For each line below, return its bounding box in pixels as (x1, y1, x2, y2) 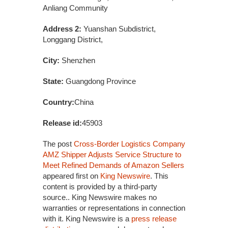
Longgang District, (43, 35, 103, 44)
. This (150, 172, 168, 181)
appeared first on (43, 172, 100, 181)
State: (43, 77, 64, 86)
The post (43, 139, 74, 149)
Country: (43, 98, 74, 107)
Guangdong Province (64, 77, 136, 86)
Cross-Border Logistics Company (74, 139, 185, 149)
